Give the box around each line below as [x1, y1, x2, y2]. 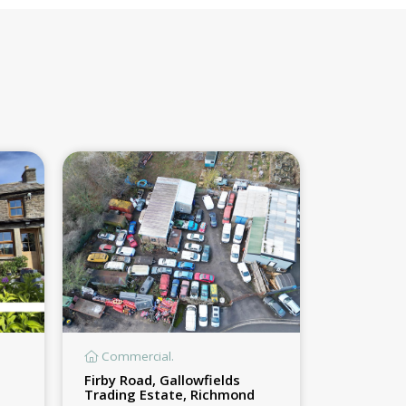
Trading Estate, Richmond [83, 384, 255, 403]
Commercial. [97, 347, 174, 364]
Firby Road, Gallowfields [83, 370, 240, 389]
